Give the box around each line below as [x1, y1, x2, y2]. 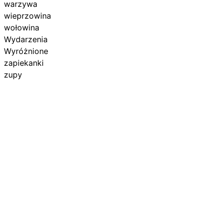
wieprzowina [4, 10, 52, 21]
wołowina [4, 22, 40, 32]
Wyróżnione [4, 46, 49, 56]
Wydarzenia [4, 34, 48, 44]
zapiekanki [4, 57, 44, 68]
